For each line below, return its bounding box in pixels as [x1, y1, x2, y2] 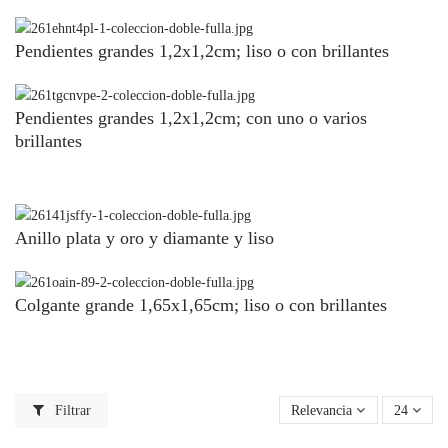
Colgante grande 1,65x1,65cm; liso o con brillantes [15, 295, 387, 316]
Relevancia [291, 402, 353, 418]
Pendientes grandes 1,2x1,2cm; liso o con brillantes [15, 40, 389, 61]
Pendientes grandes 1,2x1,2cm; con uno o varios [15, 107, 367, 128]
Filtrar [50, 402, 91, 418]
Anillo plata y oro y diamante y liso [15, 228, 274, 249]
